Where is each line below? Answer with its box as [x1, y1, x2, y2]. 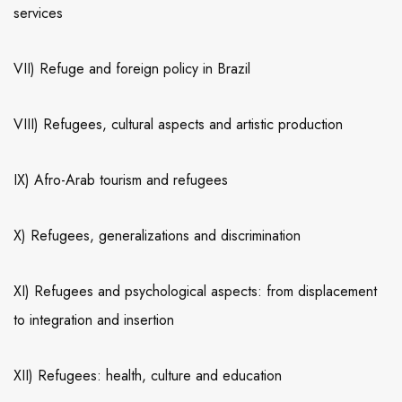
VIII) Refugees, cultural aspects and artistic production [13, 114, 343, 135]
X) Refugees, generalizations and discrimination [13, 225, 301, 247]
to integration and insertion [13, 310, 174, 331]
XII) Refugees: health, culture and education [13, 365, 282, 387]
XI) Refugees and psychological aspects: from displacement [13, 281, 377, 302]
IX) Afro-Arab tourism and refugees [13, 170, 228, 191]
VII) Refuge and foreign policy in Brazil [13, 58, 250, 80]
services [13, 3, 63, 24]
